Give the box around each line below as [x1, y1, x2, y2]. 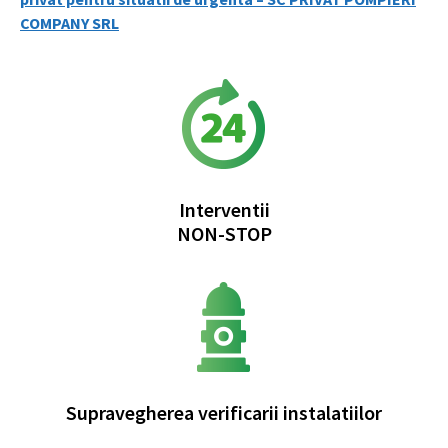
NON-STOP [176, 221, 272, 247]
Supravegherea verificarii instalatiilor [66, 400, 382, 426]
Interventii [178, 197, 270, 223]
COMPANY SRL [20, 12, 119, 33]
